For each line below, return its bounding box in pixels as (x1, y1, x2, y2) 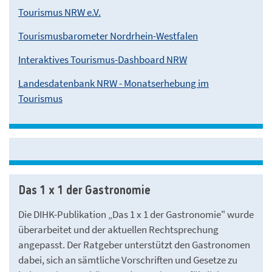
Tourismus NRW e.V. (18, 5, 101, 19)
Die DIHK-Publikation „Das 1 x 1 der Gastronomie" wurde (18, 207, 254, 221)
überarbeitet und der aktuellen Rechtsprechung (18, 222, 219, 236)
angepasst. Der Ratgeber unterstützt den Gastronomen (18, 237, 250, 251)
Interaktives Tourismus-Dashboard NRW (18, 52, 187, 66)
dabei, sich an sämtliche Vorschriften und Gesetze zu (18, 253, 237, 267)
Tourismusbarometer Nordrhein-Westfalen (18, 29, 198, 42)
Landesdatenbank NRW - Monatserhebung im (18, 76, 209, 90)
